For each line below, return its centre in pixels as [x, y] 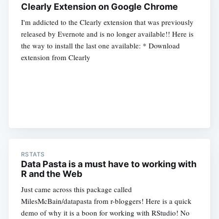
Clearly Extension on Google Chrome [99, 7]
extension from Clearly [55, 57]
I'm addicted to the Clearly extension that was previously [107, 22]
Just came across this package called [76, 189]
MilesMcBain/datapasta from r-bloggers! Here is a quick [106, 201]
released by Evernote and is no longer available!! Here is [107, 34]
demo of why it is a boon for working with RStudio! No [105, 213]
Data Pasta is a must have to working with [109, 164]
